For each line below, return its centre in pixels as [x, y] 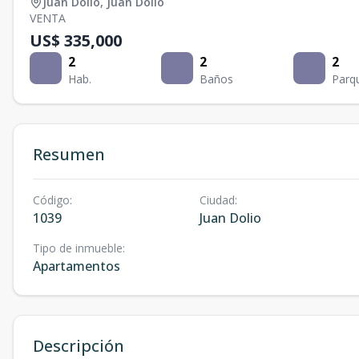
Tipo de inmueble [78, 248]
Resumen [69, 154]
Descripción [79, 346]
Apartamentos [77, 266]
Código [51, 200]
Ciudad [217, 200]
